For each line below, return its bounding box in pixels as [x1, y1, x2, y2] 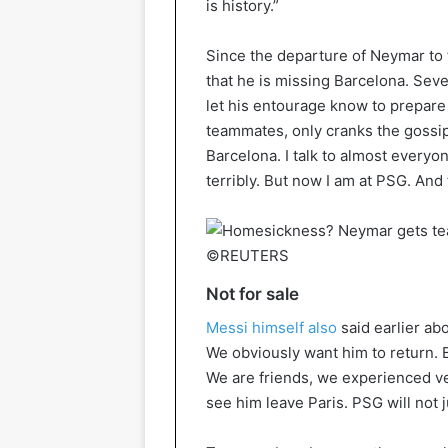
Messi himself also [206, 317, 337, 337]
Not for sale [206, 284, 299, 305]
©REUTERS [206, 246, 289, 266]
